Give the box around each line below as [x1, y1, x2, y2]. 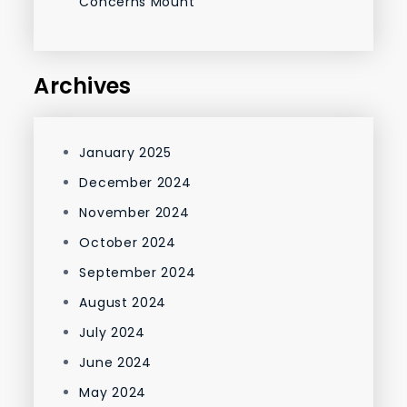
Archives [34, 71, 132, 102]
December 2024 [79, 174, 192, 193]
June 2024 [79, 353, 152, 372]
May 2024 [79, 383, 147, 402]
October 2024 [79, 233, 176, 253]
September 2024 [79, 263, 196, 283]
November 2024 [79, 203, 190, 223]
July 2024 [79, 323, 145, 342]
